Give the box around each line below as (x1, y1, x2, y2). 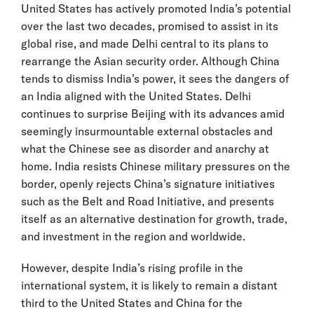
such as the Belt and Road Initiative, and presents (21, 193, 274, 208)
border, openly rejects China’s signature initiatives (21, 176, 275, 191)
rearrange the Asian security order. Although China (21, 53, 280, 68)
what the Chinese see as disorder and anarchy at (21, 141, 269, 156)
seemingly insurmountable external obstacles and (21, 123, 273, 138)
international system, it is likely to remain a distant (21, 278, 278, 292)
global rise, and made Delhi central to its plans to (21, 36, 268, 50)
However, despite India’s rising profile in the (21, 260, 243, 275)
